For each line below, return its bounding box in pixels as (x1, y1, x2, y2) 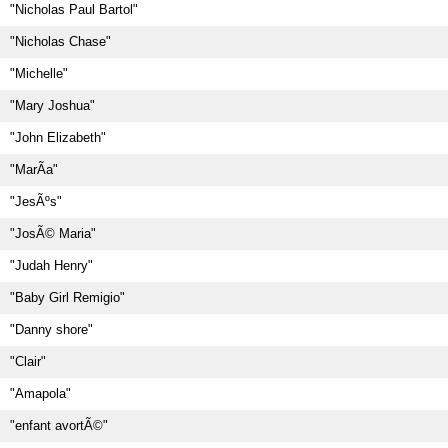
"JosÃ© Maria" (10, 226, 96, 241)
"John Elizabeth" (10, 130, 106, 145)
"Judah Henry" (10, 258, 93, 273)
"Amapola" (10, 386, 71, 401)
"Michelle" (10, 66, 68, 81)
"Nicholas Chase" (10, 34, 111, 49)
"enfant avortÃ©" (10, 418, 108, 433)
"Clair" (10, 354, 46, 369)
